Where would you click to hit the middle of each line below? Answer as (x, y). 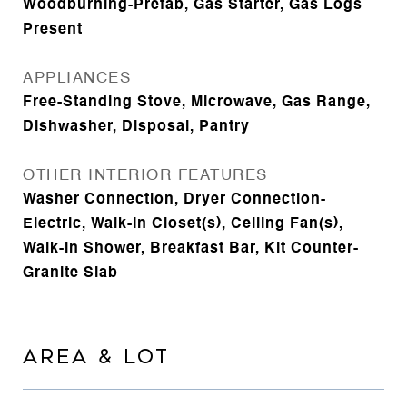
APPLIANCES (77, 79)
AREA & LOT (96, 357)
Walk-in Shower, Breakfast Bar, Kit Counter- (191, 249)
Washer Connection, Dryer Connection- (174, 200)
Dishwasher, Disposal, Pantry (136, 127)
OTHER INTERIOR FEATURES (145, 176)
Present (53, 30)
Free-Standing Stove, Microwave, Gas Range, (197, 103)
